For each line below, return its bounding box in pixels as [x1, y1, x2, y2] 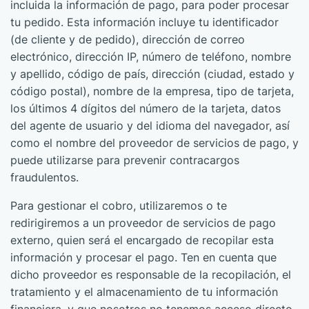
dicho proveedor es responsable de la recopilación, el [10, 268, 291, 281]
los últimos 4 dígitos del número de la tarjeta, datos [10, 101, 281, 115]
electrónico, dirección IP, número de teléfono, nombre [10, 50, 291, 63]
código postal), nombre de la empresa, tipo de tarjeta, [10, 84, 294, 98]
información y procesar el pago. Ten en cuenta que [10, 250, 277, 264]
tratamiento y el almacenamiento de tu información [10, 285, 278, 299]
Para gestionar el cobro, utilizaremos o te [10, 199, 227, 212]
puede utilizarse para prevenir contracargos [10, 153, 239, 167]
